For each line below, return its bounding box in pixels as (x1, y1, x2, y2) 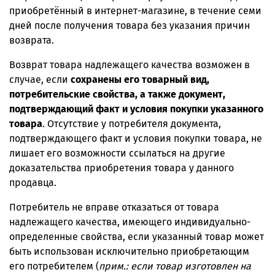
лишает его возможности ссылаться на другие (9, 147, 225, 159)
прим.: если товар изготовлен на (99, 260, 251, 272)
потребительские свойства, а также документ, (9, 88, 225, 100)
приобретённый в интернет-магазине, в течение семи (9, 4, 261, 17)
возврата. (9, 34, 54, 46)
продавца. (9, 176, 56, 188)
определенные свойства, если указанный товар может (9, 230, 264, 242)
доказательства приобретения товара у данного (9, 161, 234, 174)
